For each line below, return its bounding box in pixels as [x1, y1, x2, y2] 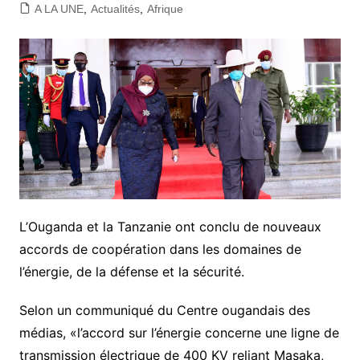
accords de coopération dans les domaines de [18, 241, 301, 258]
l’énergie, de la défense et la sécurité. [18, 264, 244, 280]
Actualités [90, 2, 140, 15]
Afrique [146, 2, 183, 15]
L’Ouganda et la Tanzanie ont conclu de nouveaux [18, 219, 321, 235]
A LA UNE [34, 2, 84, 15]
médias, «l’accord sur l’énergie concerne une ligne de [18, 325, 339, 342]
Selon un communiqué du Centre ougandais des [18, 302, 310, 319]
